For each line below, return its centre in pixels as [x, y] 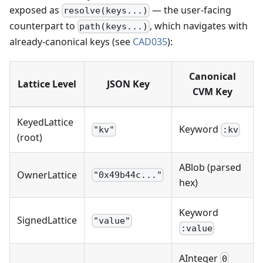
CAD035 [150, 41]
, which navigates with [199, 26]
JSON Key [128, 84]
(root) [30, 137]
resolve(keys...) [106, 10]
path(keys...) [114, 26]
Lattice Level [47, 84]
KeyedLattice [45, 122]
